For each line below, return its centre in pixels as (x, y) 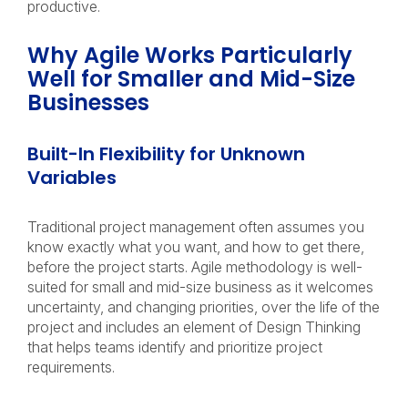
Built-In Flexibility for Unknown (166, 154)
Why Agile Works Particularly (190, 55)
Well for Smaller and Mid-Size (191, 79)
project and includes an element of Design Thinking (194, 327)
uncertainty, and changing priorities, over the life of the (204, 307)
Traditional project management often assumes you (196, 227)
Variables (74, 178)
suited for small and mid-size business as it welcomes (200, 287)
